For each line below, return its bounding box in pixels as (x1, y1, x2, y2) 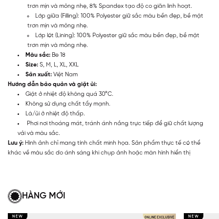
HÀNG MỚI (22, 191, 66, 201)
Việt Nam (52, 71, 78, 78)
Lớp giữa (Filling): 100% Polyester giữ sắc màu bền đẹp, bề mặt (35, 12, 203, 19)
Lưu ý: (8, 139, 23, 146)
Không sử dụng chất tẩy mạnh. (25, 100, 112, 107)
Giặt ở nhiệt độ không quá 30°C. (25, 90, 115, 97)
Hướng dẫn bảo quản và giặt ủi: (8, 81, 97, 88)
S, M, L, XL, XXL (38, 61, 79, 68)
